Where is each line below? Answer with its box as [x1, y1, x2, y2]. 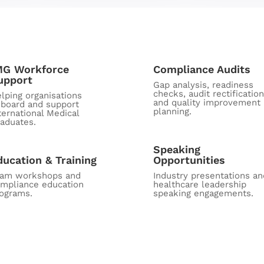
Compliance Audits [153, 63, 251, 76]
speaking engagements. [153, 188, 254, 199]
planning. [153, 106, 192, 117]
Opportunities [153, 154, 226, 167]
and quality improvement [153, 97, 261, 108]
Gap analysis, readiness [153, 80, 254, 91]
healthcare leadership [153, 179, 247, 190]
